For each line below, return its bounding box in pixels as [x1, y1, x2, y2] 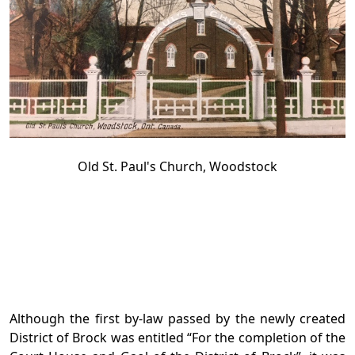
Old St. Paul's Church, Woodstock [78, 158, 277, 176]
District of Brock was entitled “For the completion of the [10, 329, 345, 347]
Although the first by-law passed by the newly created [10, 310, 345, 328]
